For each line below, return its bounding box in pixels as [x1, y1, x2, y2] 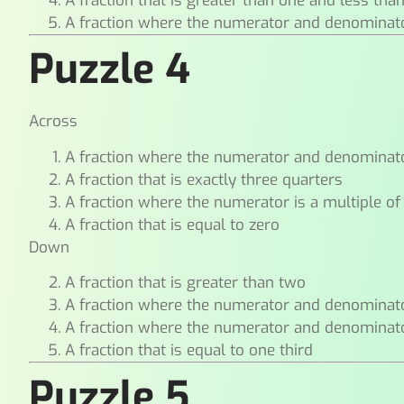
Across [29, 111, 78, 133]
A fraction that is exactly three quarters [65, 169, 344, 190]
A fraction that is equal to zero [65, 214, 280, 235]
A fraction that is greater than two [65, 271, 307, 293]
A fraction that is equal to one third [65, 339, 314, 361]
